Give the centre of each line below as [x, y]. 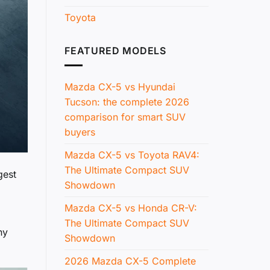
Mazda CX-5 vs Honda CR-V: [131, 208]
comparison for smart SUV [125, 117]
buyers [80, 132]
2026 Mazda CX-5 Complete [130, 261]
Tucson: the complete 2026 [127, 102]
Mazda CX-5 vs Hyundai [120, 87]
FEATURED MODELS [115, 50]
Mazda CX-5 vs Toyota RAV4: [132, 155]
